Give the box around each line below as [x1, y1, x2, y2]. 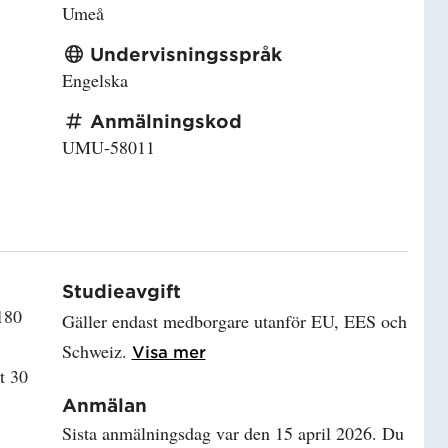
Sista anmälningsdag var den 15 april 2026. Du [61, 420, 404, 445]
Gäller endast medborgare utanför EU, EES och [61, 308, 407, 333]
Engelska [61, 67, 128, 92]
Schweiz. [61, 338, 132, 363]
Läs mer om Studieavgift [204, 339, 411, 360]
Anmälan [61, 393, 147, 416]
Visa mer [131, 340, 206, 361]
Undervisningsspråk [89, 42, 282, 65]
